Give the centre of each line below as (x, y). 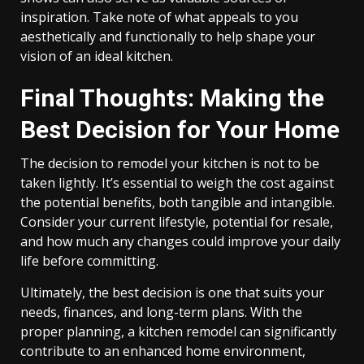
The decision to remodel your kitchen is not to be (170, 163)
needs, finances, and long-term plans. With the (161, 312)
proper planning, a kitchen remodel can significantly (178, 331)
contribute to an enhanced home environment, (163, 351)
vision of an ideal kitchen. (97, 56)
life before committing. (89, 261)
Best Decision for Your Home (180, 130)
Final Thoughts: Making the (172, 98)
